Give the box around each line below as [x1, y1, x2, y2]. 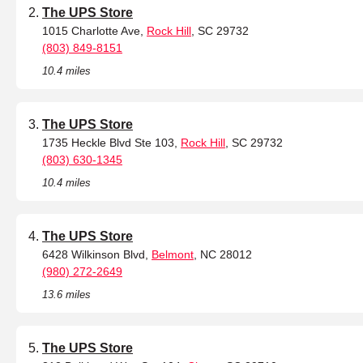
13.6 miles [42, 288, 91, 301]
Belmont [152, 248, 194, 262]
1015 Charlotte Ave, [42, 24, 147, 38]
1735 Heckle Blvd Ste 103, [42, 136, 181, 150]
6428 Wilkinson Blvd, [42, 248, 152, 262]
